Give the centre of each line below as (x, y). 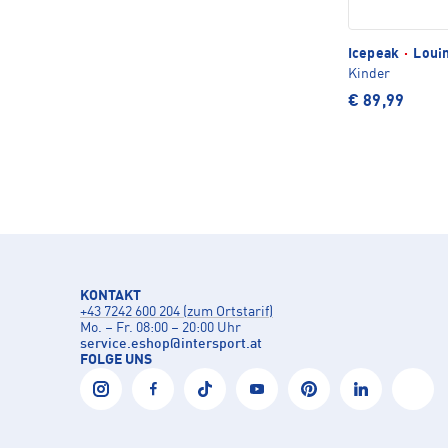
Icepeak (375, 53)
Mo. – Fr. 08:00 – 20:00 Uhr (160, 327)
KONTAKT (110, 295)
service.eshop (125, 343)
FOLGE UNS (116, 359)
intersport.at (221, 343)
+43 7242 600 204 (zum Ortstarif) (176, 311)
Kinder (369, 73)
